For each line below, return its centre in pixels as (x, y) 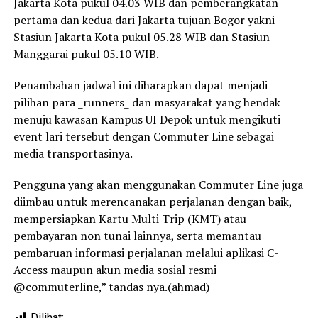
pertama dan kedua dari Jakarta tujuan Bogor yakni (144, 20)
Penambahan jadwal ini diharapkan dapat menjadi (140, 86)
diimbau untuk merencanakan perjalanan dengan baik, (152, 202)
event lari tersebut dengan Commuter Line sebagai (143, 137)
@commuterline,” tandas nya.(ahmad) (111, 287)
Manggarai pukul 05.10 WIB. (86, 54)
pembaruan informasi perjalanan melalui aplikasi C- (146, 253)
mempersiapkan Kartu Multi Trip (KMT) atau (130, 219)
